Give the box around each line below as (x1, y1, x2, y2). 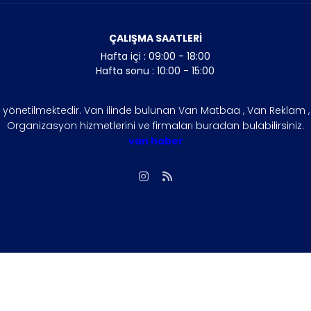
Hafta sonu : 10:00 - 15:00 (96, 63, 215, 78)
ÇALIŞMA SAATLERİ (108, 31, 202, 45)
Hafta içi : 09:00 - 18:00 (100, 49, 210, 63)
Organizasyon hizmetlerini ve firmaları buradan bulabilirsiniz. (7, 118, 304, 133)
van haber (128, 133, 183, 148)
